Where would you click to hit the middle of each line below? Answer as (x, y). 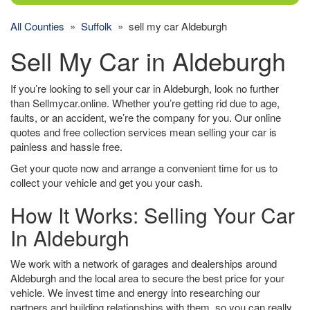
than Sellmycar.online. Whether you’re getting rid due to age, (145, 103)
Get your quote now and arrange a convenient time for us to (144, 168)
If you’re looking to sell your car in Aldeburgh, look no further (145, 88)
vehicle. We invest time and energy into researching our (135, 292)
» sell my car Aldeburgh (170, 26)
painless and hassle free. (66, 146)
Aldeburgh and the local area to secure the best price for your (147, 278)
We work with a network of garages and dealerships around (144, 263)
